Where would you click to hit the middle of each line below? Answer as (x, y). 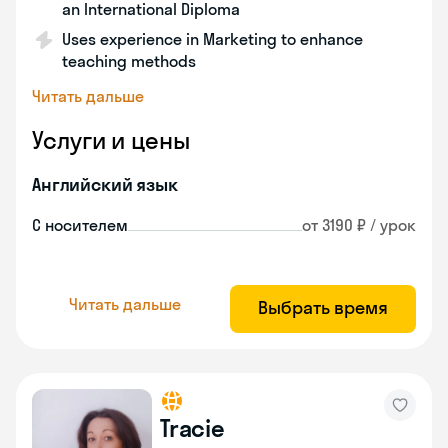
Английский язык (105, 184)
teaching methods (129, 61)
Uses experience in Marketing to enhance (212, 39)
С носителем (80, 225)
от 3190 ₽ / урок (359, 225)
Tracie (192, 428)
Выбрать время (323, 307)
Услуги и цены (111, 140)
